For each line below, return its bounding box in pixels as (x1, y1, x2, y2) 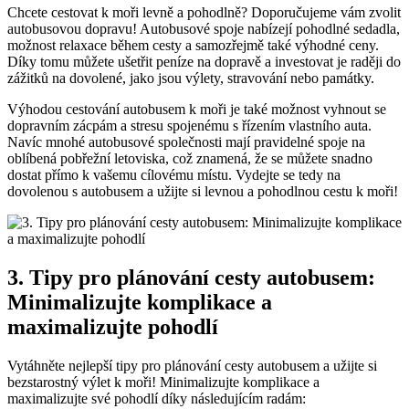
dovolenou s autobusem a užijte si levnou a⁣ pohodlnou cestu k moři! (7, 184, 398, 200)
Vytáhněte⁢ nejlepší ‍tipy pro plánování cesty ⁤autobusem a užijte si (7, 358, 377, 374)
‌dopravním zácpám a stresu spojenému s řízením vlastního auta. (7, 118, 372, 134)
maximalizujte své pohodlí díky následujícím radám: (7, 391, 306, 407)
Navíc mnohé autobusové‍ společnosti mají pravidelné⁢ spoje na (7, 134, 365, 151)
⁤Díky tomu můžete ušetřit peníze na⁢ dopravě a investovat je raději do (7, 54, 401, 70)
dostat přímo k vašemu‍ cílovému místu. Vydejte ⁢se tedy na (7, 167, 341, 184)
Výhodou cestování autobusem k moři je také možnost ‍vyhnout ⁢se (7, 101, 386, 118)
